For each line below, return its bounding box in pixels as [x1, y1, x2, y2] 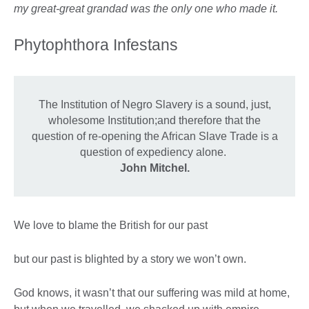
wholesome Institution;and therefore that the [48, 114, 261, 127]
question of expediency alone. [80, 146, 229, 159]
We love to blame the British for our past [14, 219, 208, 232]
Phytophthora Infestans [14, 36, 178, 54]
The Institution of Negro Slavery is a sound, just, [38, 99, 271, 111]
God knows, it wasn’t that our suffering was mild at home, [14, 287, 290, 299]
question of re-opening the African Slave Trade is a [31, 130, 278, 143]
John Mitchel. [119, 162, 190, 175]
